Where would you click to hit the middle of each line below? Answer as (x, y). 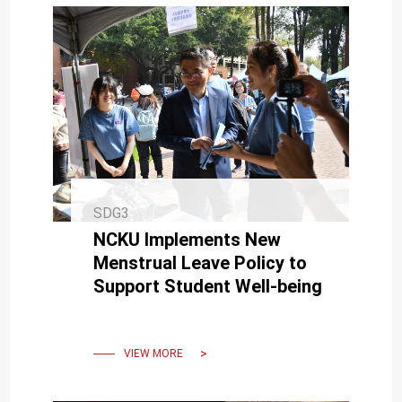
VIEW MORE (153, 354)
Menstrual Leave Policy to (200, 262)
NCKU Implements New (187, 239)
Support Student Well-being (208, 286)
